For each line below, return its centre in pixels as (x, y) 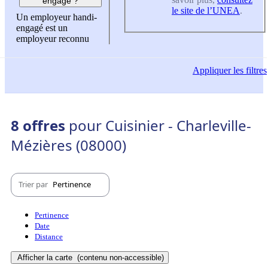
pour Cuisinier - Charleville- (160, 125)
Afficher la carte (46, 257)
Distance (49, 236)
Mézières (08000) (68, 145)
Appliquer (212, 71)
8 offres (40, 125)
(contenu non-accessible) (119, 257)
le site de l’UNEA (206, 10)
